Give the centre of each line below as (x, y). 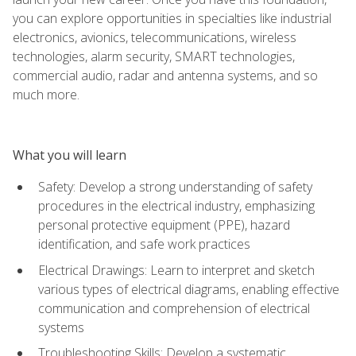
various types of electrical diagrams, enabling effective (189, 289)
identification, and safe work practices (144, 244)
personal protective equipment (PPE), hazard (164, 224)
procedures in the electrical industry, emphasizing (176, 205)
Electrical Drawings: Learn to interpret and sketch (176, 270)
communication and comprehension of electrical (174, 308)
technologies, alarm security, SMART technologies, (154, 56)
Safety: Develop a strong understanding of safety (175, 186)
